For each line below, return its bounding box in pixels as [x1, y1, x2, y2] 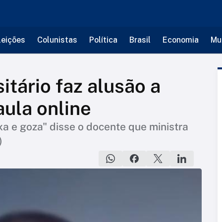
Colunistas [37, 35, 77, 45]
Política [89, 35, 117, 45]
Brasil [129, 35, 151, 45]
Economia [162, 35, 199, 45]
